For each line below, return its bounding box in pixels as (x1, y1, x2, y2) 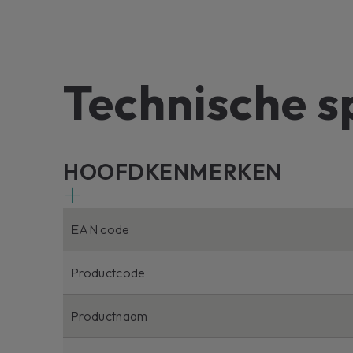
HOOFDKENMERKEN (63, 157, 282, 185)
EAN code (71, 221, 130, 237)
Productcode (71, 264, 146, 281)
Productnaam (71, 307, 148, 324)
